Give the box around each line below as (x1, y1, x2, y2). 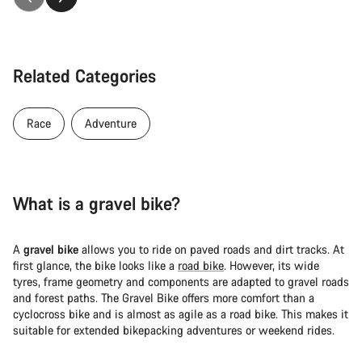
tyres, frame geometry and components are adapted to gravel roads (13, 273, 349, 289)
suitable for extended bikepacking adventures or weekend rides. (13, 322, 335, 338)
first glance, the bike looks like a (13, 257, 178, 273)
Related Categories (13, 63, 156, 87)
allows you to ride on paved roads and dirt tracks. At (78, 241, 344, 257)
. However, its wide (224, 257, 319, 273)
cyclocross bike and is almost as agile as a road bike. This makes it (13, 305, 348, 322)
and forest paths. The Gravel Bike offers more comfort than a (13, 289, 314, 305)
